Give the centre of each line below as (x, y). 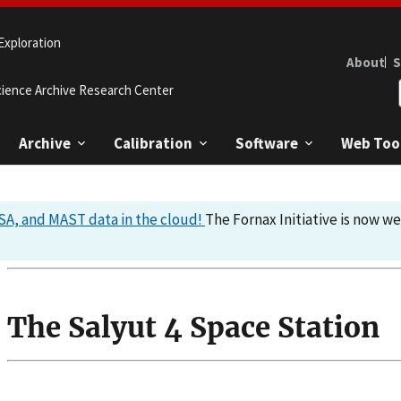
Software (267, 143)
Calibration (153, 143)
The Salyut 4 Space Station (193, 328)
